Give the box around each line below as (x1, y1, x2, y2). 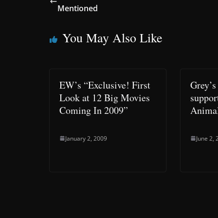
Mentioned (57, 2, 98, 14)
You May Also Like (62, 29, 163, 46)
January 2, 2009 (65, 134, 107, 143)
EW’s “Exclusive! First (59, 78, 150, 91)
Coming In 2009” (59, 103, 128, 117)
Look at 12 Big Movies (59, 91, 150, 104)
